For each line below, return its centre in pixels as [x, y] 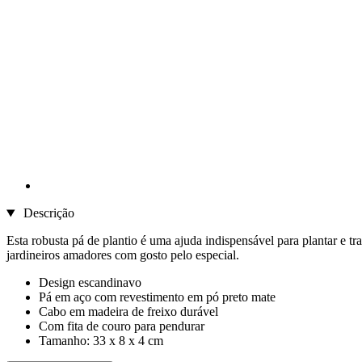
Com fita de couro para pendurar [122, 326]
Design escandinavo [90, 283]
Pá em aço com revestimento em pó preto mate [157, 297]
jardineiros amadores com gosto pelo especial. [123, 255]
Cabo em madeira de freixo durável [128, 312]
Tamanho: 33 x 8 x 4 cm [101, 341]
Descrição [47, 213]
